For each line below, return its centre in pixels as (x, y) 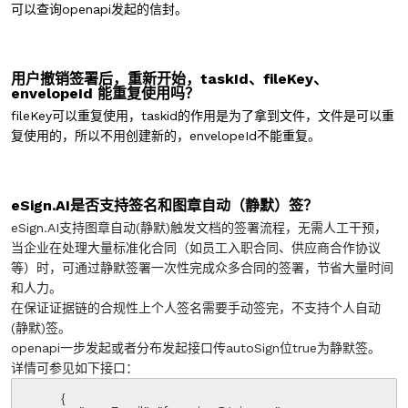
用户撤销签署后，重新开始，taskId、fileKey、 (169, 79)
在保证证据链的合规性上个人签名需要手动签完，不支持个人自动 (196, 308)
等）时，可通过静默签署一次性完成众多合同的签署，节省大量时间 (202, 268)
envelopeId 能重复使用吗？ (105, 93)
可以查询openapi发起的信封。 (99, 9)
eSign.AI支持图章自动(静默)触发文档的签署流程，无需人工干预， (199, 228)
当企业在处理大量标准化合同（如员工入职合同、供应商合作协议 (196, 248)
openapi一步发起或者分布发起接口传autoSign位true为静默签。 (196, 348)
